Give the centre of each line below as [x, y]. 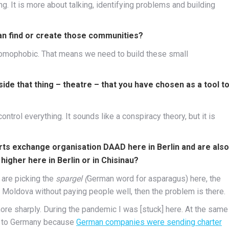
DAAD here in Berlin [141, 147]
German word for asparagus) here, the [154, 178]
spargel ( [71, 178]
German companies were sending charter [149, 222]
